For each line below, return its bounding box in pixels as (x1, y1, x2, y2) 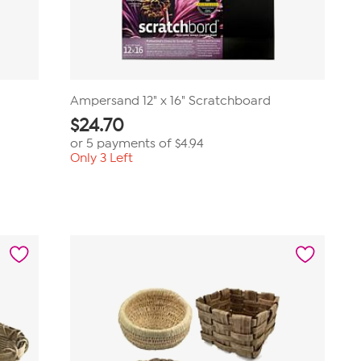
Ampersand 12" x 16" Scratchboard (69, 93, 271, 108)
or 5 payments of (69, 136, 175, 151)
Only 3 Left (69, 151, 133, 165)
